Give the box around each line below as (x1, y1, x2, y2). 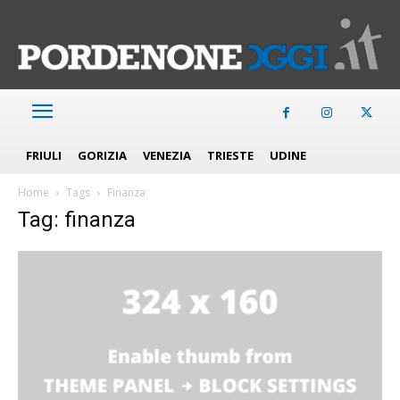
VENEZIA (143, 146, 191, 163)
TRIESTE (207, 146, 254, 163)
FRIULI (26, 146, 62, 163)
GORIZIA (78, 146, 127, 163)
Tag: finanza (18, 206, 136, 232)
